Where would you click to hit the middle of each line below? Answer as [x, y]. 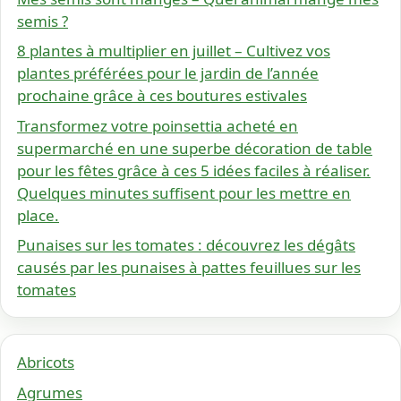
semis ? [43, 21]
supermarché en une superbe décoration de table [195, 148]
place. [38, 215]
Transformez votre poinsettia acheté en [158, 125]
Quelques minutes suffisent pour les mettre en [184, 192]
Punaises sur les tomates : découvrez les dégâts [186, 245]
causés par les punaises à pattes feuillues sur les [189, 268]
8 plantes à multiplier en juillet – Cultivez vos [174, 51]
